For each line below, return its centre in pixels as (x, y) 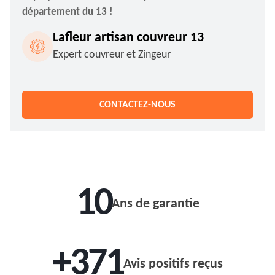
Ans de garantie (155, 204)
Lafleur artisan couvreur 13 (128, 38)
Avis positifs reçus (173, 264)
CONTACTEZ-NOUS (137, 105)
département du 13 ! (68, 12)
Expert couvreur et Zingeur (112, 55)
